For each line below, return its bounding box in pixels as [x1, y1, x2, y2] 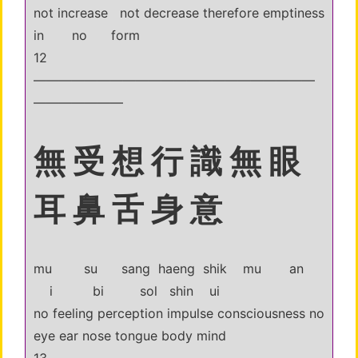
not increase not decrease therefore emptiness [34, 5, 324, 21]
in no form [34, 27, 140, 43]
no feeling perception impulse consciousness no [34, 305, 324, 321]
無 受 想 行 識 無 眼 [34, 141, 300, 181]
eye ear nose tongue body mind [34, 328, 226, 344]
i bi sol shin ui [34, 283, 220, 299]
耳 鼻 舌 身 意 [34, 189, 222, 229]
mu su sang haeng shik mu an [34, 261, 324, 276]
